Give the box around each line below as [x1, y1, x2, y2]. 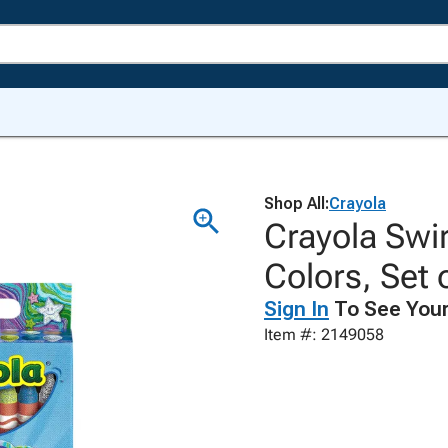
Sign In [264, 297, 329, 321]
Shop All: [264, 194, 329, 213]
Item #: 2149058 [264, 325, 384, 344]
